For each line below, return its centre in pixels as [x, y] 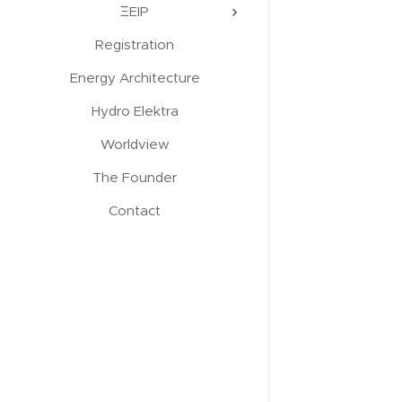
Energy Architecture [135, 78]
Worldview [135, 144]
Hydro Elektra [135, 111]
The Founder [135, 177]
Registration [135, 44]
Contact [135, 210]
